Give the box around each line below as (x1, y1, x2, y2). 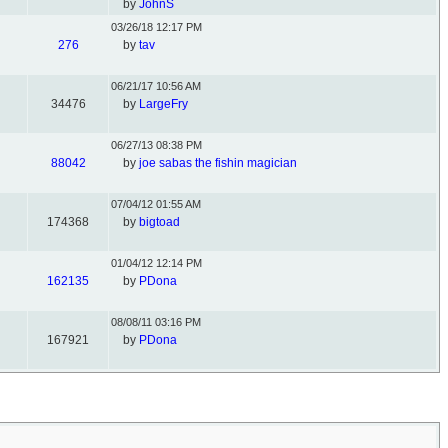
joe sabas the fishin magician (139, 156, 297, 170)
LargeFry (139, 97, 188, 111)
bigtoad (139, 215, 180, 229)
